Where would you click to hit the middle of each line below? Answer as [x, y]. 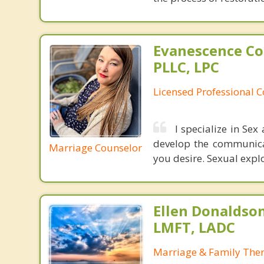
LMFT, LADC [194, 227]
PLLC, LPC [186, 67]
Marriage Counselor [95, 147]
